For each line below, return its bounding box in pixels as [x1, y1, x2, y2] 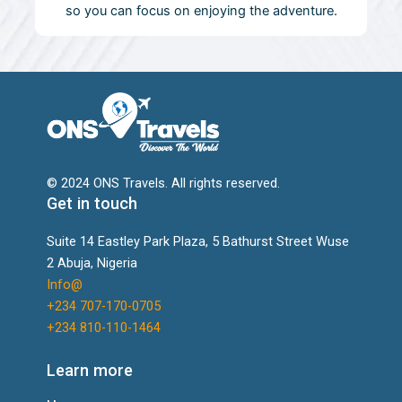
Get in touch [46, 193, 137, 213]
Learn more [46, 361, 133, 380]
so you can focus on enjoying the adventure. [65, 3, 337, 20]
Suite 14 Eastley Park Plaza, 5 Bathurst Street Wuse [46, 232, 349, 249]
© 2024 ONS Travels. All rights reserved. [46, 174, 280, 191]
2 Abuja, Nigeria [46, 254, 137, 271]
